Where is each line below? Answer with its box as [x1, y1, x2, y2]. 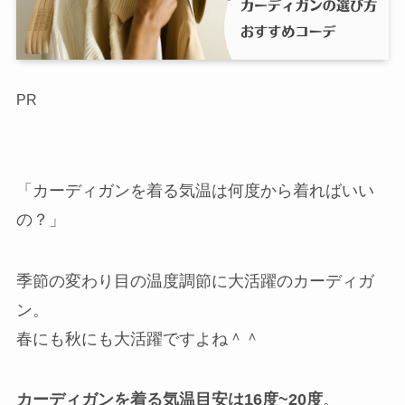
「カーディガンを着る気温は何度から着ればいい [15, 181, 374, 200]
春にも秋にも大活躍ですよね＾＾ [15, 329, 260, 348]
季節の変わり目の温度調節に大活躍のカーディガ [15, 271, 374, 290]
